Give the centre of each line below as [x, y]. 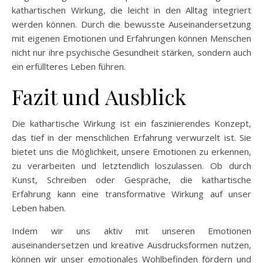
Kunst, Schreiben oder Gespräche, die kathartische [131, 179]
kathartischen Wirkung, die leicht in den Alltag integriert [131, 10]
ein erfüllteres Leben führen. [69, 66]
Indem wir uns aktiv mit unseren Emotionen [131, 230]
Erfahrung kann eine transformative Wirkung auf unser [131, 193]
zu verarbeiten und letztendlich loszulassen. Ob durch [131, 165]
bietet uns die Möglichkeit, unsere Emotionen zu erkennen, [131, 151]
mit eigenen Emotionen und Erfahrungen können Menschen [131, 38]
